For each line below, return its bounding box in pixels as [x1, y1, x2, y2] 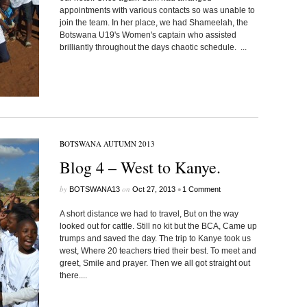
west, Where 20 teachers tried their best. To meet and [59, 246, 256, 256]
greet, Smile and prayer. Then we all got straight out [59, 258, 250, 268]
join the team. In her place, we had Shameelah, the [59, 18, 248, 27]
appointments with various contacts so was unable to [59, 5, 255, 15]
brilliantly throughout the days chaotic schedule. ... [59, 42, 247, 52]
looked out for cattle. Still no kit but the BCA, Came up [59, 221, 257, 231]
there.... [59, 271, 87, 280]
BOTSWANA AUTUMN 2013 [59, 138, 155, 149]
